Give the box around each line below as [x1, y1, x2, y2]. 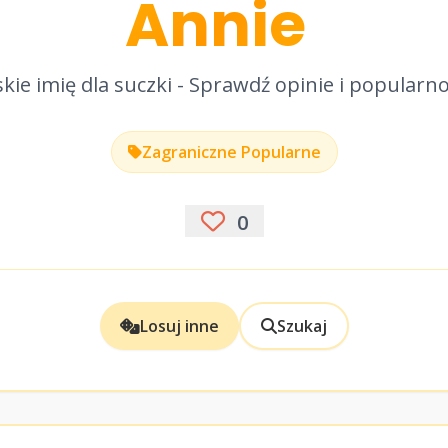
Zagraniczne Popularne [141, 141, 321, 163]
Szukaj [276, 315, 327, 337]
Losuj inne [139, 315, 219, 337]
